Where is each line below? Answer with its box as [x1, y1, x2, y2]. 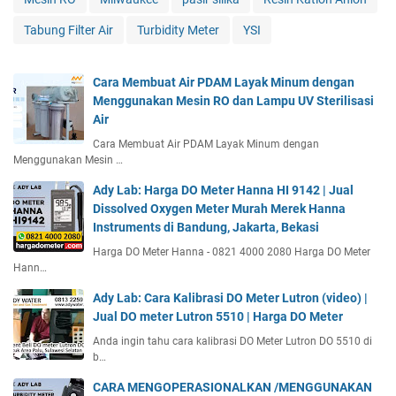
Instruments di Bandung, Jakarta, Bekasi [93, 219, 319, 234]
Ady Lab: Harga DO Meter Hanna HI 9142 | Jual [93, 182, 354, 197]
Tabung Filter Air [24, 22, 113, 37]
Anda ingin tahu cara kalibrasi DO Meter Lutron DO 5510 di [93, 334, 372, 347]
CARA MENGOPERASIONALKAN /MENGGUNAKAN [93, 379, 372, 394]
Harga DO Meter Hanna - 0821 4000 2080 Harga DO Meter [93, 245, 370, 258]
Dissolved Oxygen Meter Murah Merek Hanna [93, 201, 346, 216]
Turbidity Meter [137, 22, 219, 37]
